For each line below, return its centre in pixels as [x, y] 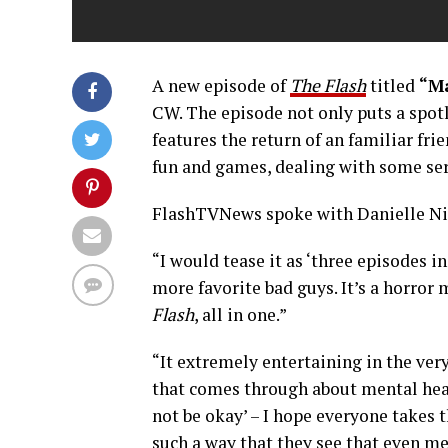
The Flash [328, 86]
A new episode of [221, 86]
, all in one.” [240, 315]
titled [392, 86]
